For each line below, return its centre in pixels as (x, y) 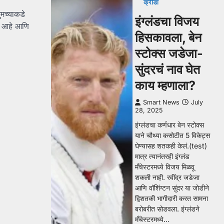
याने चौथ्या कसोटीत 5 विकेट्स (172, 135)
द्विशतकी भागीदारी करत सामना (171, 198)
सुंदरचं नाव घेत (167, 69)
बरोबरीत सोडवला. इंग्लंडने (167, 209)
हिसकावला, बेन (168, 37)
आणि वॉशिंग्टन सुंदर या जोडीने (172, 188)
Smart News (161, 102)
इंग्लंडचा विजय (167, 21)
